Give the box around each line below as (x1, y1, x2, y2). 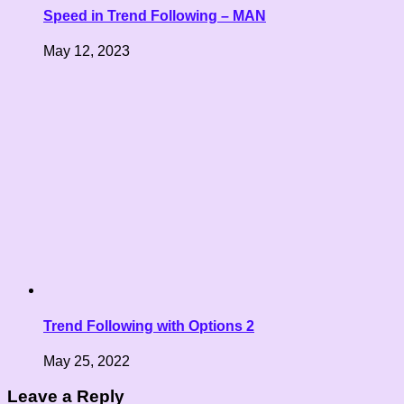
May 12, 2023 (43, 43, 130, 60)
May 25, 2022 (43, 353, 130, 369)
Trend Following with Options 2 (43, 317, 254, 334)
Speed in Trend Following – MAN (43, 8, 266, 24)
